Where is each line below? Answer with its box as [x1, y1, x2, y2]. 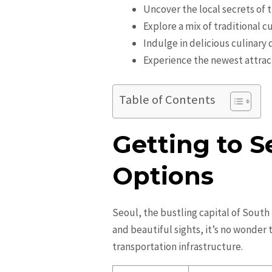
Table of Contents [119, 91, 216, 107]
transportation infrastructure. [112, 239, 243, 253]
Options [112, 160, 214, 191]
